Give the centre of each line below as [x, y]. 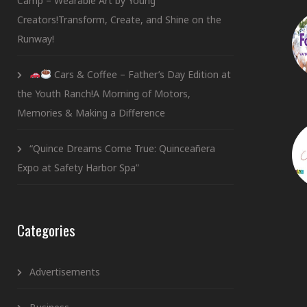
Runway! [36, 38]
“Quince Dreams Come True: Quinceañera [122, 148]
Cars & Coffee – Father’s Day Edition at [141, 74]
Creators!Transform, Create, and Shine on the [119, 19]
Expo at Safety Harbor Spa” [78, 167]
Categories [46, 230]
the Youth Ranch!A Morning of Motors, [104, 93]
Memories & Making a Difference [91, 112]
